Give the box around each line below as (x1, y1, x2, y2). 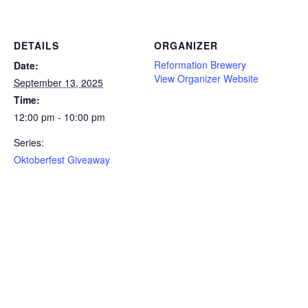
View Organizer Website (154, 71, 258, 86)
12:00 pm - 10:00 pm (14, 110, 105, 124)
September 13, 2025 (14, 76, 103, 90)
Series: (14, 135, 44, 150)
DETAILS (14, 38, 59, 53)
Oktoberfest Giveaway (14, 153, 110, 167)
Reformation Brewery (154, 58, 246, 72)
